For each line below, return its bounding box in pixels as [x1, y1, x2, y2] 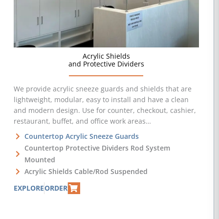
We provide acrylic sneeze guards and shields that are [13, 84, 192, 94]
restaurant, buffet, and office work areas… [13, 116, 151, 126]
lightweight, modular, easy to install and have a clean [13, 95, 189, 105]
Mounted [24, 155, 56, 165]
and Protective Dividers [68, 59, 144, 69]
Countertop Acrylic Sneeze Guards [24, 131, 139, 141]
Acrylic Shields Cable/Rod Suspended [24, 167, 148, 176]
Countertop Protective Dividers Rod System [24, 143, 171, 153]
